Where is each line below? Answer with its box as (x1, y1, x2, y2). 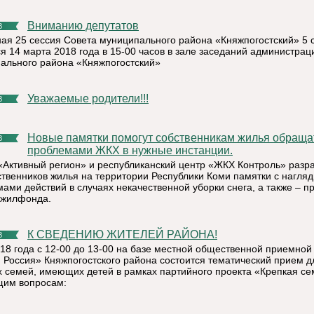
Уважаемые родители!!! (34, 93, 149, 104)
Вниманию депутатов (35, 20, 139, 32)
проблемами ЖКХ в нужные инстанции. (27, 144, 233, 156)
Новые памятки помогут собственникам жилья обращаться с (27, 132, 36, 144)
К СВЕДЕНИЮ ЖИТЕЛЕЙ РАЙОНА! (34, 228, 217, 240)
